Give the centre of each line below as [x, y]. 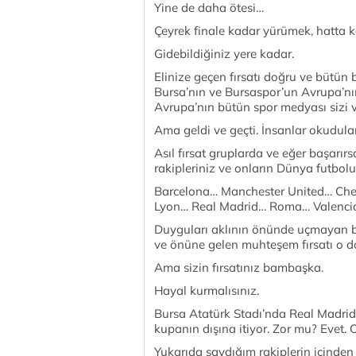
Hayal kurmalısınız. [207, 290]
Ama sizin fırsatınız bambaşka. [239, 267]
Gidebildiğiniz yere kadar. [224, 54]
